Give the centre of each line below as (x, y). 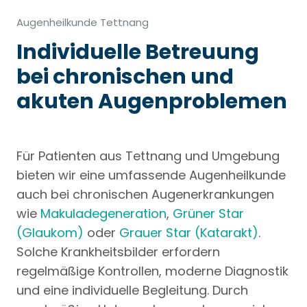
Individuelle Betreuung (138, 52)
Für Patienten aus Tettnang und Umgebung (148, 156)
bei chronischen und (125, 77)
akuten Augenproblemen (152, 102)
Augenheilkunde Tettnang (83, 23)
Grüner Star (208, 214)
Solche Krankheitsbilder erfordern (118, 252)
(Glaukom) (50, 233)
